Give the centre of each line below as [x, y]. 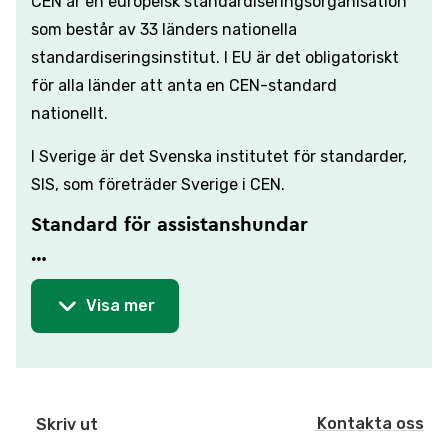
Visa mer [120, 306]
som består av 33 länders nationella [164, 30]
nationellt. [71, 114]
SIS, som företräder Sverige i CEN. [158, 185]
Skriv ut [67, 424]
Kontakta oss [370, 424]
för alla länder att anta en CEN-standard [184, 86]
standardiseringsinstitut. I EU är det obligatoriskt [215, 58]
